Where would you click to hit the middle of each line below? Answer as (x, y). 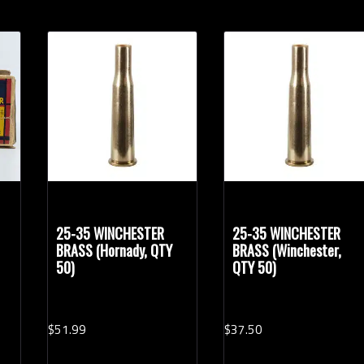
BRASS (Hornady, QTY (115, 250)
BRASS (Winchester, (287, 250)
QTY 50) (255, 267)
